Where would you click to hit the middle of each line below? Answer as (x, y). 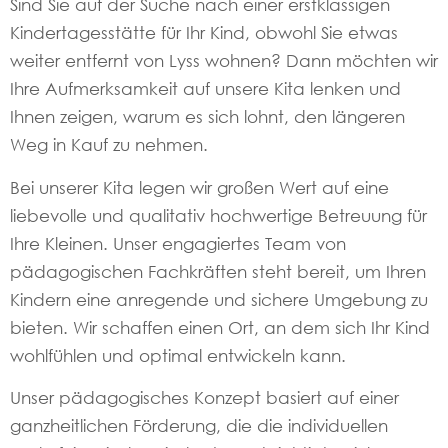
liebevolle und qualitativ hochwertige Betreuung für (218, 215)
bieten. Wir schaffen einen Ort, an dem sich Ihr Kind (220, 327)
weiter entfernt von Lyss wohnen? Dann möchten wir (224, 61)
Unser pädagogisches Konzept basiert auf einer (204, 398)
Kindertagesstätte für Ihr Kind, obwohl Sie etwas (204, 33)
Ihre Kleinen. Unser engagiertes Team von (178, 243)
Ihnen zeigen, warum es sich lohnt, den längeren (207, 117)
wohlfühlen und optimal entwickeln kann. (178, 355)
